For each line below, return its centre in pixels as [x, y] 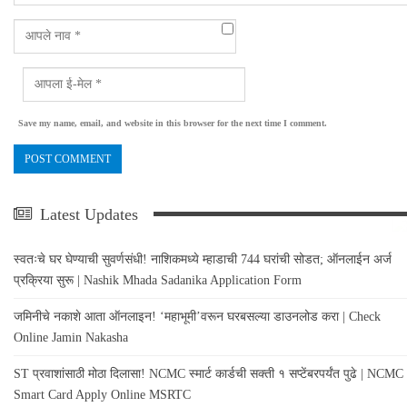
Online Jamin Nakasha [71, 337]
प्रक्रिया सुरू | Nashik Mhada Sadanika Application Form [158, 280]
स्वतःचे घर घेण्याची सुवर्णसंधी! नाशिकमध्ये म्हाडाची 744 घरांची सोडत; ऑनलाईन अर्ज [203, 259]
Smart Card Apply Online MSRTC [102, 394]
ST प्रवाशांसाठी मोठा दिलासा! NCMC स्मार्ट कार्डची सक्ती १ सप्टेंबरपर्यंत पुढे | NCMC [208, 373]
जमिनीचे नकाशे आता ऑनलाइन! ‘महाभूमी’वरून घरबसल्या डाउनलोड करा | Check [197, 316]
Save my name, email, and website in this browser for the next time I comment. [173, 123]
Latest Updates [87, 214]
